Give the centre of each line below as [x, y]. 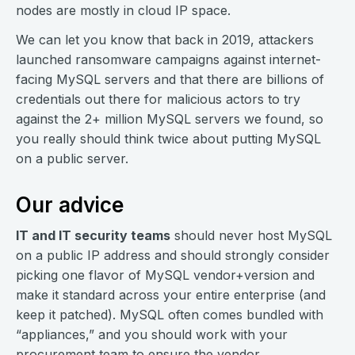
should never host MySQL [251, 236]
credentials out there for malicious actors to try [158, 99]
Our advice [70, 205]
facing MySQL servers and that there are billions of [170, 80]
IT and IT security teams [93, 236]
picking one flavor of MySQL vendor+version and [165, 275]
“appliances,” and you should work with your [152, 335]
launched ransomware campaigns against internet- [168, 60]
